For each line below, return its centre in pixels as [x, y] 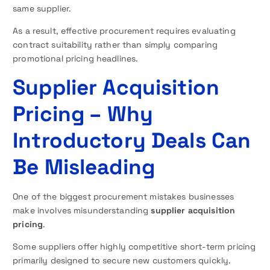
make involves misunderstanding [82, 210]
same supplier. [42, 8]
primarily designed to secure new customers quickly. [122, 261]
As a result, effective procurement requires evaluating [124, 30]
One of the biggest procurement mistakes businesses [124, 196]
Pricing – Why [83, 114]
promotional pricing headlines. [76, 58]
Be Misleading [84, 167]
